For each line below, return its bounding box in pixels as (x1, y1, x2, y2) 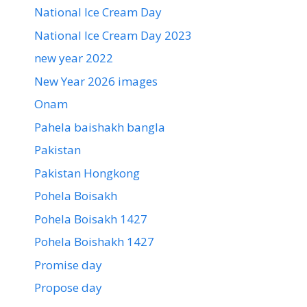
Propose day (34, 280, 102, 296)
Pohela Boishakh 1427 (34, 234, 154, 250)
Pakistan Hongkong (34, 164, 140, 181)
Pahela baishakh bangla (34, 119, 165, 135)
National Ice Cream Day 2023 (34, 27, 192, 43)
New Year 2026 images (34, 73, 158, 89)
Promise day (34, 256, 102, 273)
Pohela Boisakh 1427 (34, 210, 147, 227)
